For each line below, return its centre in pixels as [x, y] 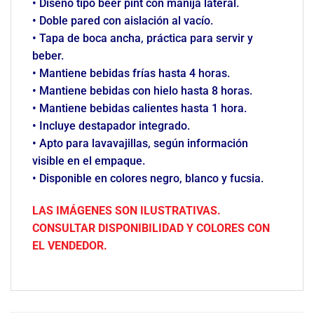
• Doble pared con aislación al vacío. [123, 20]
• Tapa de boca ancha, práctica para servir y [143, 38]
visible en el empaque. [89, 161]
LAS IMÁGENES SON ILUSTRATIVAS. [127, 210]
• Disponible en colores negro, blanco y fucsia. [148, 178]
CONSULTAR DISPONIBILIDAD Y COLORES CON [151, 228]
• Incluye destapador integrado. [111, 125]
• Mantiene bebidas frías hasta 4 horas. [131, 73]
